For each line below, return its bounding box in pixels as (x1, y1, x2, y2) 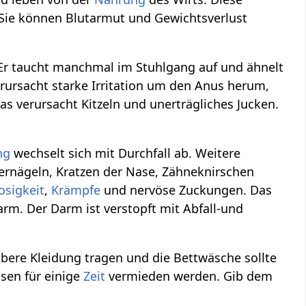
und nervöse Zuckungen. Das (100, 182, 273, 199)
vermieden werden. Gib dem (105, 268, 273, 285)
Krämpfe (51, 182, 101, 199)
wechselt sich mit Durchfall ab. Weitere (10, 145, 241, 162)
